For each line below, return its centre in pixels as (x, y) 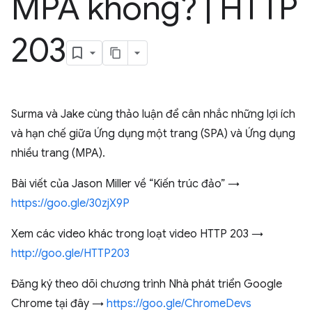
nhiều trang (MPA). (58, 153)
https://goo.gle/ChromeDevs (179, 304)
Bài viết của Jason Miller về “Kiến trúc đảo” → (125, 184)
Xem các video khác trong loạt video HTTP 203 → (137, 234)
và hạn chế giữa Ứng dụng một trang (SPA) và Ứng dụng (153, 134)
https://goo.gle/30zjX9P (70, 203)
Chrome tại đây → (59, 304)
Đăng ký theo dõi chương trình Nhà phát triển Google (147, 284)
